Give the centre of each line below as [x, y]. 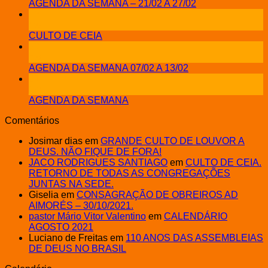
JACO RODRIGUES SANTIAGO [98, 162]
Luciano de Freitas [68, 237]
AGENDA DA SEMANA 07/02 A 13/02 [109, 68]
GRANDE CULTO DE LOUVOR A [173, 141]
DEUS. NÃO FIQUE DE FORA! [95, 151]
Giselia [44, 194]
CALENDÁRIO [196, 216]
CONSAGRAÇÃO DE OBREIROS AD [157, 194]
